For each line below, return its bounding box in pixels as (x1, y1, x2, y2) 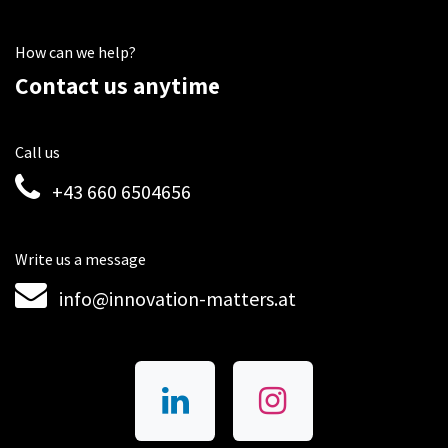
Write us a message (15, 249, 146, 269)
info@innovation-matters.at (59, 286, 296, 311)
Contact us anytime (15, 70, 220, 101)
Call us (15, 142, 60, 162)
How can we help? (15, 42, 136, 62)
